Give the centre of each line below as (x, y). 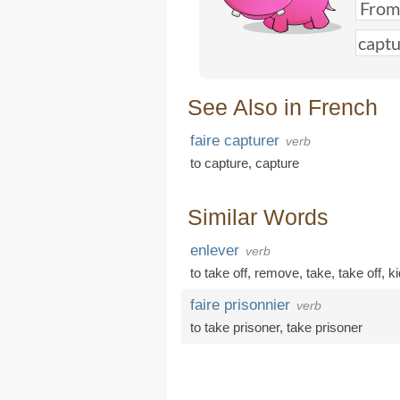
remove (277, 273)
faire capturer (235, 141)
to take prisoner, (238, 327)
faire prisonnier (240, 305)
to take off (219, 273)
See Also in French (283, 107)
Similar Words (258, 217)
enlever (215, 250)
